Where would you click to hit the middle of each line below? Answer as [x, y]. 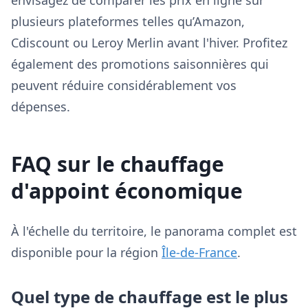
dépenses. [41, 107]
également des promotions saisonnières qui [140, 64]
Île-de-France [199, 252]
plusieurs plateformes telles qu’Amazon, [128, 21]
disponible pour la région [86, 252]
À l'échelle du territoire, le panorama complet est [154, 231]
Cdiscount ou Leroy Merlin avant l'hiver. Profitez [149, 43]
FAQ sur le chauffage [118, 164]
